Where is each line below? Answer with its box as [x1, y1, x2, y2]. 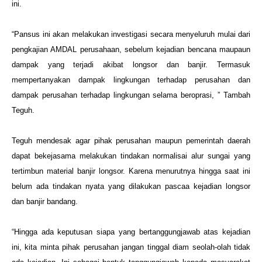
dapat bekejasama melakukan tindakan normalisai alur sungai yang [12, 151, 250, 160]
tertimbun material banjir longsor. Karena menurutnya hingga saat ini [12, 167, 250, 175]
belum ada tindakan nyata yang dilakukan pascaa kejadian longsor [12, 182, 250, 191]
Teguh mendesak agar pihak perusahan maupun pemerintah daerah [12, 136, 250, 145]
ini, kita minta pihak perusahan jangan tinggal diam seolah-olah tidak [12, 243, 250, 251]
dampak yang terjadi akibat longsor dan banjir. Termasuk [12, 60, 250, 69]
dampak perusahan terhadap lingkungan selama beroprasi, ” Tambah [12, 91, 250, 99]
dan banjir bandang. [12, 197, 78, 206]
